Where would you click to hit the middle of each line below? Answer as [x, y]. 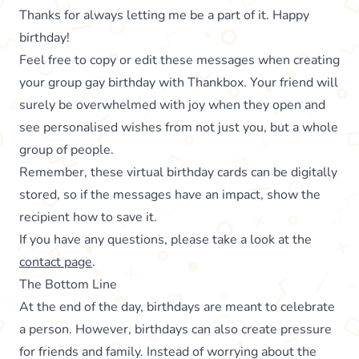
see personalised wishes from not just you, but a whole [179, 128]
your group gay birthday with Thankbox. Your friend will [179, 83]
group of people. [67, 150]
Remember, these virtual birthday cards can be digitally [178, 173]
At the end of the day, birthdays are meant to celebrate [177, 307]
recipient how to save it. [88, 218]
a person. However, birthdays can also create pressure [175, 330]
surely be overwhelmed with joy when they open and [172, 105]
